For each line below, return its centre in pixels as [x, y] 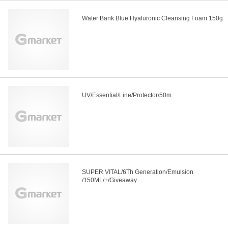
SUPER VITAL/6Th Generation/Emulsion [138, 172]
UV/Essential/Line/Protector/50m [127, 95]
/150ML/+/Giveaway [109, 180]
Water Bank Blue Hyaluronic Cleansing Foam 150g [152, 19]
